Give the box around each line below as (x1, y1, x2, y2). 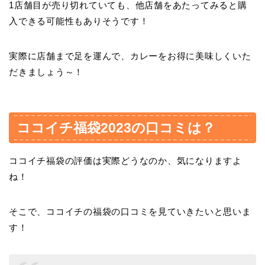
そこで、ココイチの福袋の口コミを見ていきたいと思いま (9, 206, 251, 216)
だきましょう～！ (9, 67, 84, 77)
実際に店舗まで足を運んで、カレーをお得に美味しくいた (9, 51, 251, 62)
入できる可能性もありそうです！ (9, 16, 149, 27)
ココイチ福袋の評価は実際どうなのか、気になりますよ (9, 155, 242, 166)
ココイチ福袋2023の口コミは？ (17, 119, 215, 135)
